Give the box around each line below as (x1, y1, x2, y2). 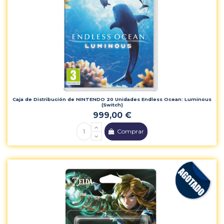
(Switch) (101, 102, 123, 108)
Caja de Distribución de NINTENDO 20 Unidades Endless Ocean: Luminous (12, 96, 211, 102)
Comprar (117, 127, 144, 135)
